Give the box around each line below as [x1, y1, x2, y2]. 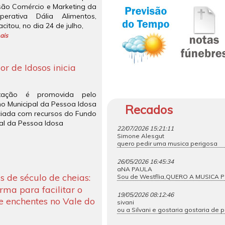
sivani [117, 198, 134, 206]
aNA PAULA [117, 165, 152, 173]
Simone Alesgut [117, 132, 164, 140]
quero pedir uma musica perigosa [117, 140, 217, 147]
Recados [125, 102, 173, 117]
